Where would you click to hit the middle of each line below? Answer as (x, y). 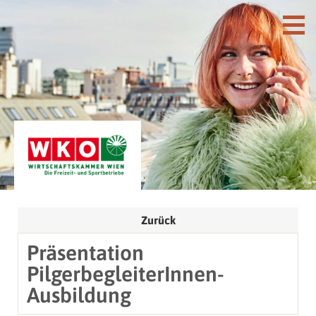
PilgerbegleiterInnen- (126, 273)
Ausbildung (79, 294)
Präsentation (85, 252)
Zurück (158, 220)
